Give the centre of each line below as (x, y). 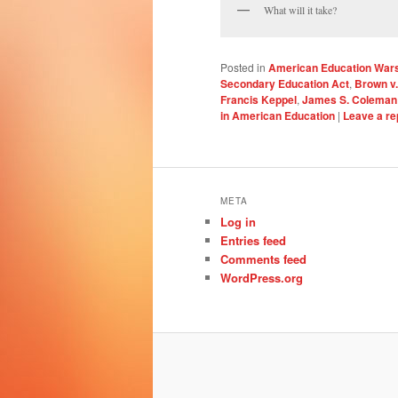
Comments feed (263, 259)
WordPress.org (262, 277)
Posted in (243, 67)
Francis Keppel (259, 99)
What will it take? (300, 10)
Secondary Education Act (285, 83)
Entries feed (253, 240)
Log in (238, 221)
